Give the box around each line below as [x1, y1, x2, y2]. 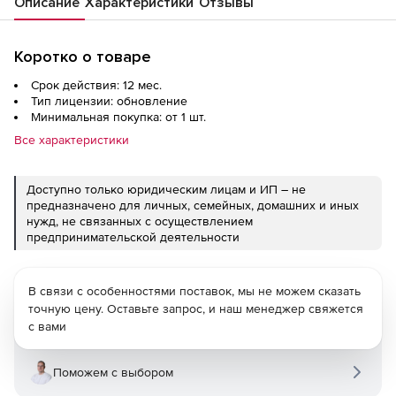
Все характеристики [14, 132, 129, 147]
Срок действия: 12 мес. [31, 77, 162, 92]
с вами [28, 318, 66, 333]
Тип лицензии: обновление [31, 93, 187, 108]
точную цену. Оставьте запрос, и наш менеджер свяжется [28, 301, 363, 316]
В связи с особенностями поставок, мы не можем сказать [28, 283, 361, 298]
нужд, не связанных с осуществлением [27, 213, 253, 228]
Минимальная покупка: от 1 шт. [31, 109, 206, 124]
